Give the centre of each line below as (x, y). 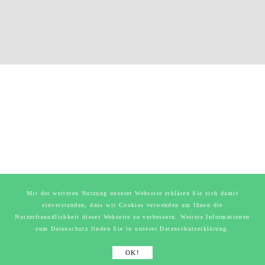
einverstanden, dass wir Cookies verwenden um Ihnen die (132, 205)
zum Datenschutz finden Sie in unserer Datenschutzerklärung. (132, 229)
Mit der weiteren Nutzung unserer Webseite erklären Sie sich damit (132, 193)
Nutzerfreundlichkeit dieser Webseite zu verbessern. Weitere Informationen (132, 217)
